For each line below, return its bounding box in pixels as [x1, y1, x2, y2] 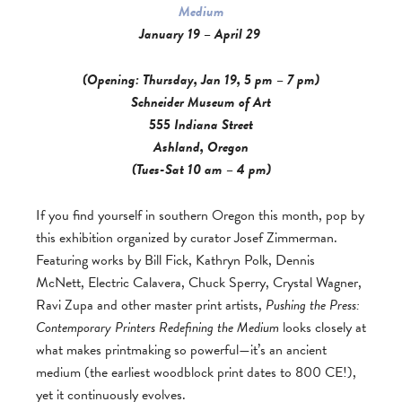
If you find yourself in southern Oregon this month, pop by [36, 205, 364, 226]
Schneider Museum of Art [131, 92, 271, 113]
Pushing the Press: [266, 294, 360, 316]
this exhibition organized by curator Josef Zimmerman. [36, 227, 337, 249]
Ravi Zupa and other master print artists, [36, 294, 266, 316]
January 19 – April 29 [138, 23, 260, 45]
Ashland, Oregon [153, 136, 249, 158]
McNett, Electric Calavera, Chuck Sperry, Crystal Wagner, [36, 272, 362, 293]
